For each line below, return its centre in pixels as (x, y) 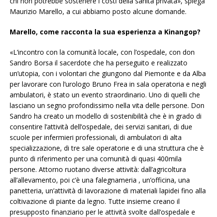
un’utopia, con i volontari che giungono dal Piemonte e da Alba (108, 73)
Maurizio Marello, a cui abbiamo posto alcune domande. (98, 11)
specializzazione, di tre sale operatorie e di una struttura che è (107, 148)
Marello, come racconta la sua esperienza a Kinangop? (105, 31)
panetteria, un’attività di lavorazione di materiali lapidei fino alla (108, 190)
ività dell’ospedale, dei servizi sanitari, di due (124, 126)
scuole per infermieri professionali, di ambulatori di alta (96, 137)
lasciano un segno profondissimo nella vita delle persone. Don (107, 105)
